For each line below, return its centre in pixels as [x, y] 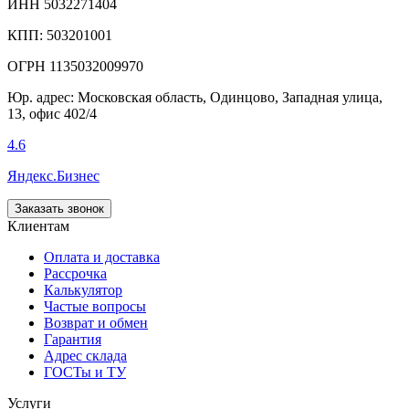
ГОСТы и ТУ [85, 372]
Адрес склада [85, 356]
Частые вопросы [95, 307]
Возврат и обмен [96, 323]
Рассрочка [75, 274]
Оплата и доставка [102, 257]
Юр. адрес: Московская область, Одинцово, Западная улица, [195, 98]
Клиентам [38, 226]
